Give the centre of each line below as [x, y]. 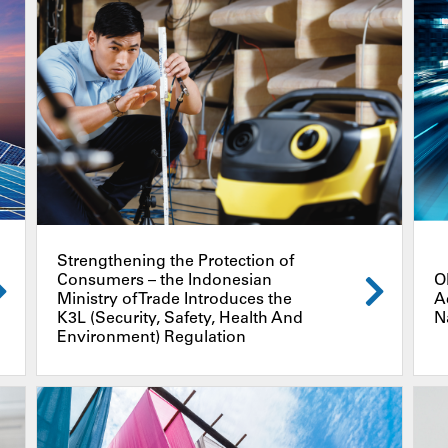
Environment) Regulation [151, 337]
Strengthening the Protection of [175, 261]
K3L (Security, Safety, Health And [179, 318]
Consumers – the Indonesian [164, 280]
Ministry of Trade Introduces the [174, 299]
